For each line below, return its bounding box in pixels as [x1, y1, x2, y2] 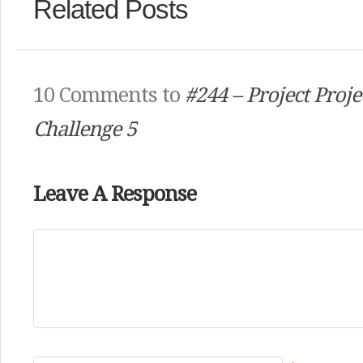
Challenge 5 [33, 117, 136, 141]
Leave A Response [33, 182, 196, 206]
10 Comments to [33, 83, 185, 107]
